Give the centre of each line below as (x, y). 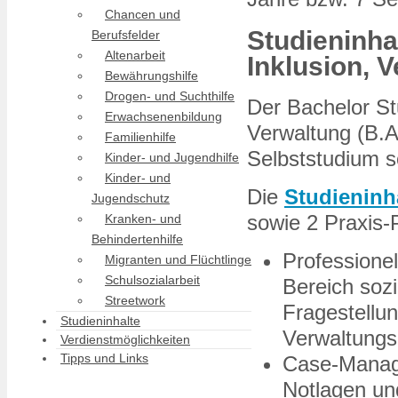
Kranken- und (143, 219)
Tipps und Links (104, 358)
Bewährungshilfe (151, 76)
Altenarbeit (135, 55)
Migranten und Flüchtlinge (178, 259)
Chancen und (143, 14)
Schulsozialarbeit (152, 280)
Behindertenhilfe (137, 239)
